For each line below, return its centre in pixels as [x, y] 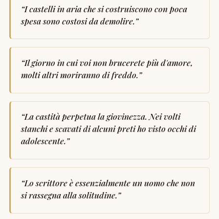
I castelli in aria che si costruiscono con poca [106, 8]
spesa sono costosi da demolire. [78, 21]
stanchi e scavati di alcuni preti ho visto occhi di [108, 129]
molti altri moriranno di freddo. [79, 75]
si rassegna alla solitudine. [69, 195]
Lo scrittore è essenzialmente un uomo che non [109, 182]
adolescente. [43, 141]
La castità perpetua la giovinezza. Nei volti [102, 116]
